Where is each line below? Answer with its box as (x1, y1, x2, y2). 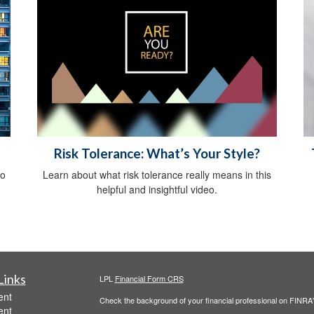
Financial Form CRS (114, 272, 184, 284)
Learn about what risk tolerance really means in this (43, 167, 271, 182)
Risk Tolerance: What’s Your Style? (54, 145, 260, 161)
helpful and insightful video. (97, 182, 217, 196)
